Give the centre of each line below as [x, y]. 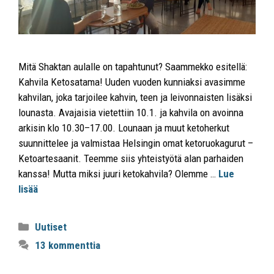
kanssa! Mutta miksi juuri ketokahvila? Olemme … [118, 174]
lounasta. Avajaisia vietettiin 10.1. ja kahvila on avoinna [131, 113]
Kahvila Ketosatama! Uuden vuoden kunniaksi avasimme [132, 82]
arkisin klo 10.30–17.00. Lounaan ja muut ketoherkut [124, 128]
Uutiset [51, 227]
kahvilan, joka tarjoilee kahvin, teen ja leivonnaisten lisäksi [135, 98]
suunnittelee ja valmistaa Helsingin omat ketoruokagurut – [136, 143]
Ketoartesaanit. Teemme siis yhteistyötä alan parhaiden [131, 159]
